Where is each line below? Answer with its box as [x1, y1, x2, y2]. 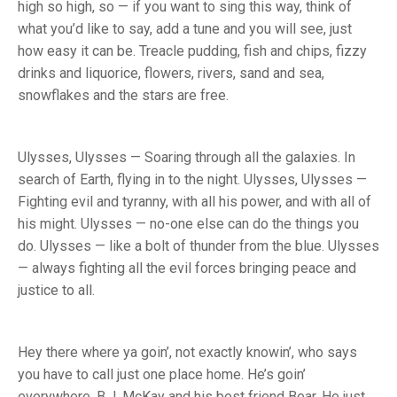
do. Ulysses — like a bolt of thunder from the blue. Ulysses [18, 237, 379, 255]
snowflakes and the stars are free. [18, 87, 229, 105]
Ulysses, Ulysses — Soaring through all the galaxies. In [18, 149, 355, 167]
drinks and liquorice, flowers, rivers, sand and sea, [18, 65, 324, 82]
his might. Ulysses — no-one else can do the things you [18, 215, 359, 233]
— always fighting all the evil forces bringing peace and [18, 260, 356, 277]
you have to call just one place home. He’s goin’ [18, 366, 306, 384]
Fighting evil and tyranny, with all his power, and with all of [18, 193, 371, 211]
